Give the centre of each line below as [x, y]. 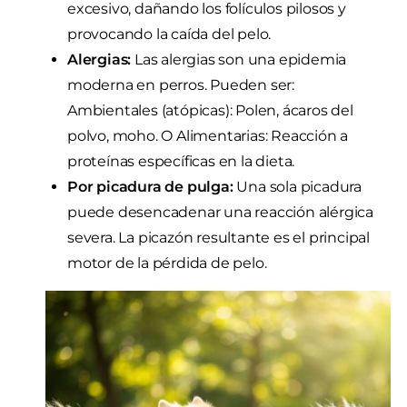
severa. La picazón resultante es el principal [218, 238]
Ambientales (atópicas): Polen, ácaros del [210, 111]
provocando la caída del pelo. [169, 35]
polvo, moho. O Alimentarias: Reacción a [208, 136]
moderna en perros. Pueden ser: [181, 85]
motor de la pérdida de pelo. [167, 263]
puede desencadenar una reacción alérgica [220, 213]
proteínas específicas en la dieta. [181, 162]
